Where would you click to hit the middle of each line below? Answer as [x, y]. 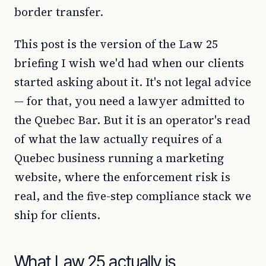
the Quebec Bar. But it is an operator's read [132, 120]
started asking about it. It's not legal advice [133, 82]
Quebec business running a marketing [119, 158]
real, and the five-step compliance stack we [133, 196]
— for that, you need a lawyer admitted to [129, 101]
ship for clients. [57, 215]
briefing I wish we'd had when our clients [129, 63]
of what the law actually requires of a [118, 139]
